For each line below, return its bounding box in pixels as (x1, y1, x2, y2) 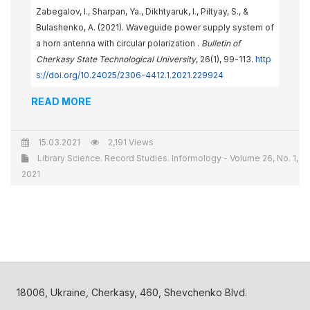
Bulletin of (201, 38, 240, 48)
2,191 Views (106, 137, 154, 147)
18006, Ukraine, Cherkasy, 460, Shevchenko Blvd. (17, 286, 247, 298)
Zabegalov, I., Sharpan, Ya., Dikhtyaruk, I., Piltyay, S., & (36, 6, 248, 17)
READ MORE (31, 95, 91, 107)
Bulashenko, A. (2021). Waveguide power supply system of (36, 22, 274, 33)
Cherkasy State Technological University (36, 54, 196, 64)
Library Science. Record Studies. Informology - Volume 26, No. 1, (35, 153, 298, 163)
